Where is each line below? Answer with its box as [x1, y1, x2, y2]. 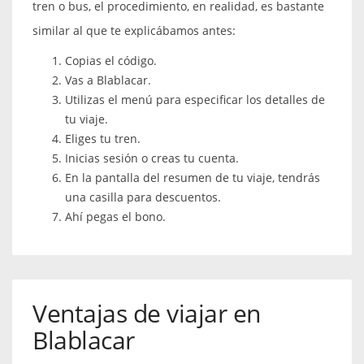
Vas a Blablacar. [65, 71, 151, 88]
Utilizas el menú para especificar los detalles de [65, 91, 325, 107]
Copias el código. [65, 52, 157, 68]
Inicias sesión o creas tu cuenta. [65, 149, 239, 166]
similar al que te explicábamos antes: [32, 22, 236, 38]
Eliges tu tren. [65, 130, 141, 146]
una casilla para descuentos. [65, 188, 221, 205]
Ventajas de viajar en [32, 296, 261, 330]
